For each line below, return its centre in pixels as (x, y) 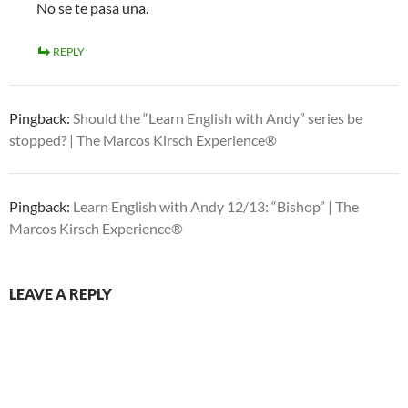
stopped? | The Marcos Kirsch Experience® (143, 140)
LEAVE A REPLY (61, 294)
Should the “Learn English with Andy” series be (218, 118)
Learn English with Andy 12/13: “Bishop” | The (216, 206)
